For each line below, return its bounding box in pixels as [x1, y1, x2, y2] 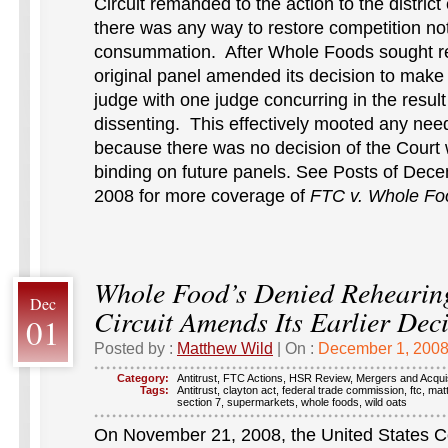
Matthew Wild [177, 339, 273, 357]
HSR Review [289, 372, 350, 384]
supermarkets [227, 396, 295, 408]
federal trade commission [282, 384, 404, 396]
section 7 [177, 396, 221, 408]
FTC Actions [223, 372, 283, 384]
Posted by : [94, 339, 177, 357]
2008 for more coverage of [94, 186, 310, 206]
